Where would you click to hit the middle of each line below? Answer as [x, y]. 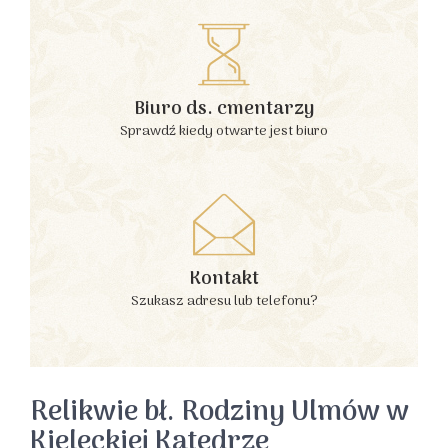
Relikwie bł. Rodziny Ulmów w [219, 413]
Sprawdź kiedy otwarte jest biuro [224, 131]
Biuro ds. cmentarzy [224, 109]
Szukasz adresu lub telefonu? [224, 301]
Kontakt [224, 279]
